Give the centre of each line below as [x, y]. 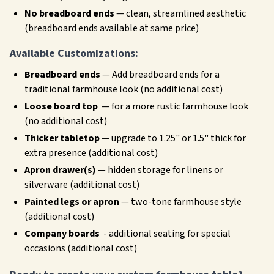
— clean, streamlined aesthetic [180, 13]
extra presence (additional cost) [91, 153]
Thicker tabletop [62, 138]
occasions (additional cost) [81, 248]
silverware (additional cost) [82, 185]
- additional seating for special [165, 234]
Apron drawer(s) [60, 170]
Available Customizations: [74, 54]
